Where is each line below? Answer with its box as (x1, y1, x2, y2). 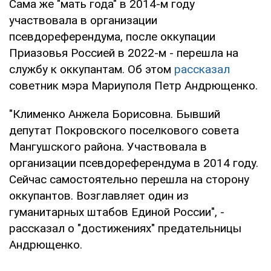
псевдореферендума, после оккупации (9, 29, 215, 44)
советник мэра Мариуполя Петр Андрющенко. (9, 78, 258, 93)
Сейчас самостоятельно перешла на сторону (9, 172, 249, 186)
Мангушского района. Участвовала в (9, 139, 207, 154)
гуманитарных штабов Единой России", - (9, 204, 224, 219)
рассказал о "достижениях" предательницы (9, 221, 241, 235)
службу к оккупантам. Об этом (9, 62, 174, 76)
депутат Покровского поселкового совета (9, 123, 239, 137)
